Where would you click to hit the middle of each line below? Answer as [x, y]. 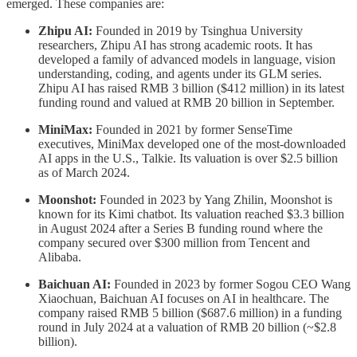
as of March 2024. [84, 173]
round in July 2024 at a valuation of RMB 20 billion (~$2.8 [187, 328]
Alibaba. [60, 257]
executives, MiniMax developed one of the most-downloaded [192, 144]
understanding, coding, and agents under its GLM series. [180, 74]
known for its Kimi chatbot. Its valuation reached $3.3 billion [191, 214]
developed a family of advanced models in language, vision [187, 60]
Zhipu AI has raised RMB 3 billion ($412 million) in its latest [191, 88]
